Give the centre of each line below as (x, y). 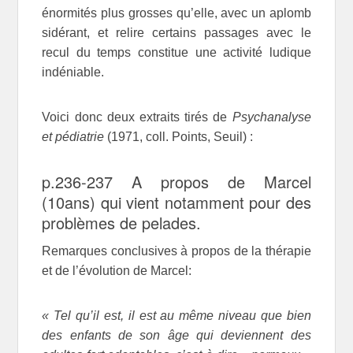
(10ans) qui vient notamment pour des (176, 202)
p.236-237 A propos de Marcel (176, 181)
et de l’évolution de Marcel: (117, 270)
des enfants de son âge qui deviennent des (176, 335)
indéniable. (73, 72)
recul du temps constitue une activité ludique (176, 52)
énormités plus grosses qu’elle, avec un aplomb (176, 13)
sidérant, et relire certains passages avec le (176, 32)
